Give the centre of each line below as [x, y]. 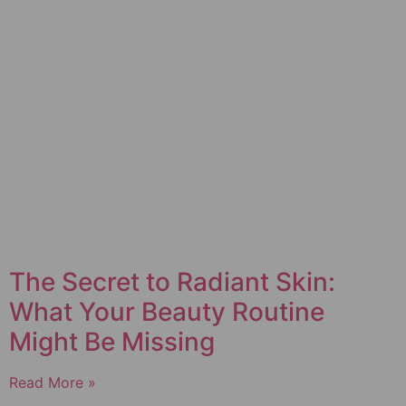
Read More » [53, 383]
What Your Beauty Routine [167, 312]
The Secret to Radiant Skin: [172, 282]
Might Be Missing [112, 342]
